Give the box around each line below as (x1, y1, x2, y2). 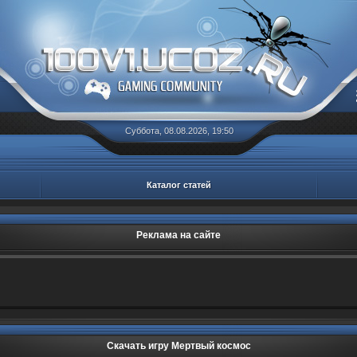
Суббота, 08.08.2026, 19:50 (124, 126, 233, 135)
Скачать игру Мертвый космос (106, 340, 251, 351)
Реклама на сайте (136, 229, 221, 241)
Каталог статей (147, 180, 211, 190)
